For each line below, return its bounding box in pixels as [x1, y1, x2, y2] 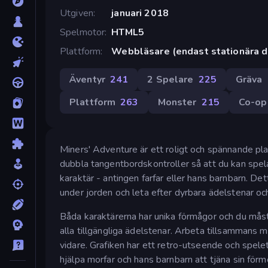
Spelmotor [60, 25, 105, 39]
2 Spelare [147, 72, 194, 86]
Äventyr [69, 72, 105, 86]
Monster [157, 95, 197, 109]
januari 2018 [111, 6, 169, 20]
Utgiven [60, 6, 93, 20]
